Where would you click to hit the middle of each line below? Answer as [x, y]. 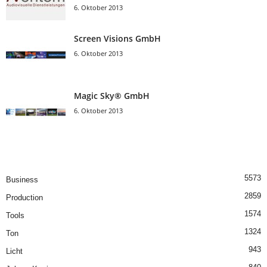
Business [22, 180]
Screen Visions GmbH [117, 38]
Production [24, 198]
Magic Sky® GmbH [112, 96]
